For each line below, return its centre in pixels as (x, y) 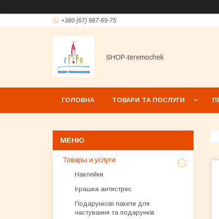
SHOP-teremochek (135, 57)
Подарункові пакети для (112, 204)
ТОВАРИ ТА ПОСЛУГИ (148, 100)
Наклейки (89, 174)
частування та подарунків (115, 212)
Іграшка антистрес (103, 189)
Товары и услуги (89, 160)
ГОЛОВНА (78, 100)
